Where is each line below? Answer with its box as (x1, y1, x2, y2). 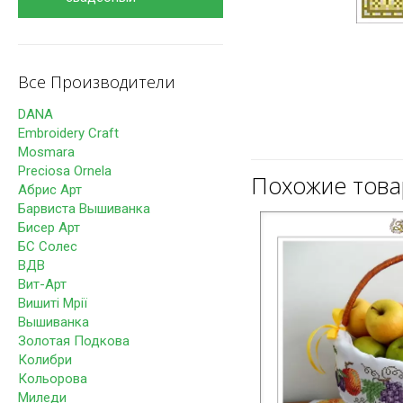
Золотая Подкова (18, 333, 130, 349)
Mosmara (18, 144, 75, 160)
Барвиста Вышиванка (18, 201, 150, 217)
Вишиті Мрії (18, 295, 87, 311)
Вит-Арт (18, 276, 67, 292)
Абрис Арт (18, 182, 82, 198)
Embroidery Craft (18, 125, 119, 141)
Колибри (18, 352, 72, 368)
